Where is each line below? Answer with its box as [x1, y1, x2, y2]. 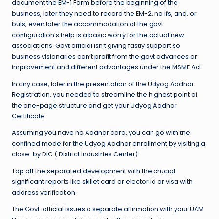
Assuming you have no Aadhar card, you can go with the [12, 129, 190, 137]
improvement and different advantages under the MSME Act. [12, 63, 203, 72]
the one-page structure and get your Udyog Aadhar [12, 101, 177, 110]
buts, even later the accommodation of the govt [12, 20, 163, 29]
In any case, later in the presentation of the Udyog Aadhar [12, 80, 194, 88]
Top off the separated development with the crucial [12, 167, 175, 175]
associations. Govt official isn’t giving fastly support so [12, 42, 180, 50]
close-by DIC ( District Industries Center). [12, 150, 139, 159]
